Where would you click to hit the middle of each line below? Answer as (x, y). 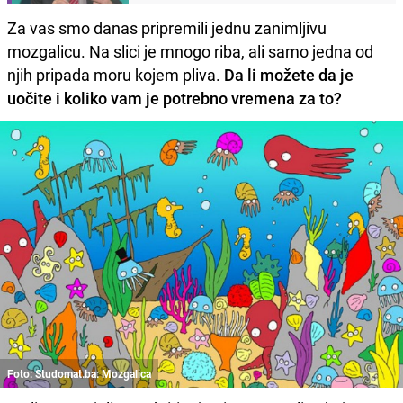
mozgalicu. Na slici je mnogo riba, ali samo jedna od (190, 51)
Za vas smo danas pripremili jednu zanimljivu (167, 27)
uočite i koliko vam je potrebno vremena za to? (175, 98)
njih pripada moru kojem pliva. (116, 74)
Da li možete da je (289, 74)
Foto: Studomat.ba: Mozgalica (79, 374)
